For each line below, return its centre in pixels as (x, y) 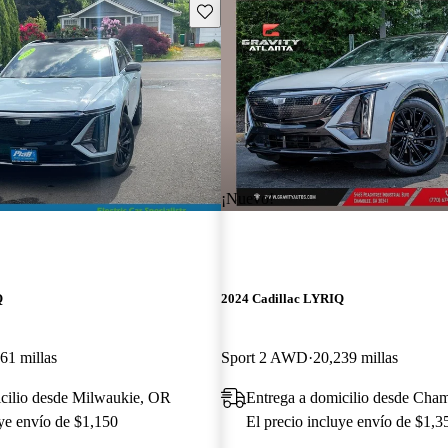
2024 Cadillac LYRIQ (282, 298)
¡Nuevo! (247, 198)
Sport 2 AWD (264, 357)
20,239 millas (355, 357)
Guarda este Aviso (249, 10)
